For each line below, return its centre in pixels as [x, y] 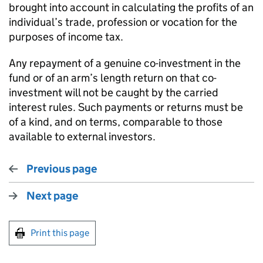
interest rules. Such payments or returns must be [126, 107]
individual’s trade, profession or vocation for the [123, 22]
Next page [52, 196]
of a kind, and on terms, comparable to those [116, 122]
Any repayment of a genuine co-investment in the [125, 63]
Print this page [60, 233]
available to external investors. [82, 136]
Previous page [62, 169]
